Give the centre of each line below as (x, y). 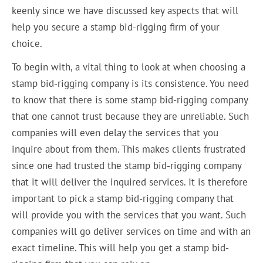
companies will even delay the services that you (115, 133)
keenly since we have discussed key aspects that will (125, 10)
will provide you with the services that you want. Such (129, 215)
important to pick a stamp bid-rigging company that (123, 199)
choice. (27, 43)
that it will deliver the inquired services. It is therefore (130, 182)
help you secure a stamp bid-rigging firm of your (116, 27)
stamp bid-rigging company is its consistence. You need (131, 84)
